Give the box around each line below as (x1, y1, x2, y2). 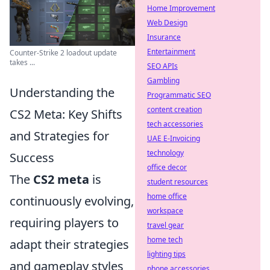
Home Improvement (147, 3, 215, 13)
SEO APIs (147, 61, 178, 71)
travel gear (147, 220, 184, 230)
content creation (147, 104, 202, 115)
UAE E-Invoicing (147, 133, 200, 143)
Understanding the (10, 84, 115, 101)
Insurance (147, 32, 181, 42)
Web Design (147, 17, 187, 28)
